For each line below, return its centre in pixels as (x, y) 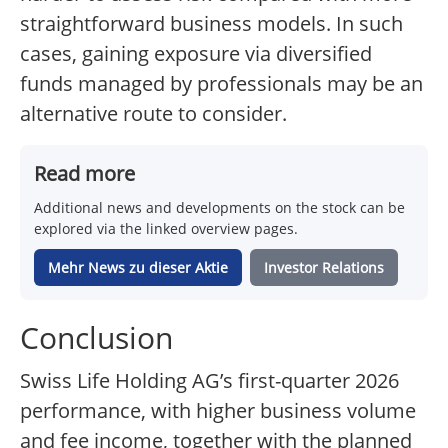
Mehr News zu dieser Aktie (138, 268)
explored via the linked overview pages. (166, 229)
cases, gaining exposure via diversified (196, 54)
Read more (84, 174)
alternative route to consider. (153, 114)
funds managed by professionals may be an (221, 84)
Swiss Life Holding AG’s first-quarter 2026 (209, 381)
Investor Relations (324, 268)
